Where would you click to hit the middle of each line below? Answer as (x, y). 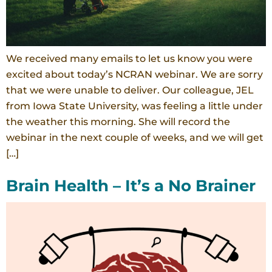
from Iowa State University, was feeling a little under (134, 106)
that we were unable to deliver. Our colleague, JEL (130, 90)
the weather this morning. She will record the (118, 121)
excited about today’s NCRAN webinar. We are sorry (134, 74)
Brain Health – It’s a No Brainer (131, 185)
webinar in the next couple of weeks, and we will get (135, 137)
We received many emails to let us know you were (129, 58)
